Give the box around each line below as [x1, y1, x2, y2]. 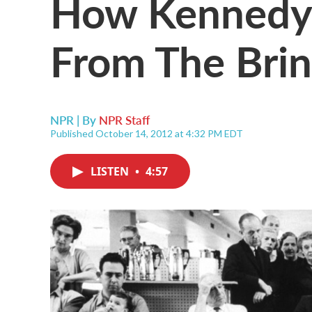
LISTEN [91, 164, 132, 179]
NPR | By [50, 111, 99, 128]
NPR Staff [99, 111, 150, 128]
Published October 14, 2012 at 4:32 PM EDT [50, 127, 243, 139]
